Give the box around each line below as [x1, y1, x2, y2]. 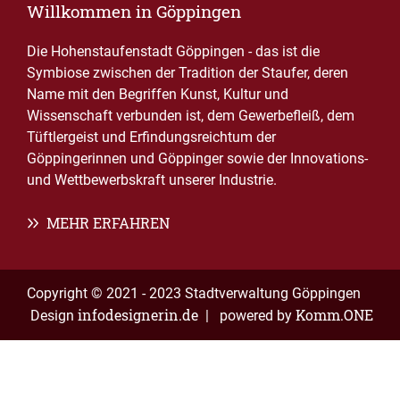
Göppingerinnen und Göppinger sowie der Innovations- [27, 150, 368, 167]
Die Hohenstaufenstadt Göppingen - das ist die [27, 43, 320, 60]
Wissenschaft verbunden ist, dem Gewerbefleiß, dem [27, 107, 354, 124]
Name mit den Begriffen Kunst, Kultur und [27, 86, 288, 103]
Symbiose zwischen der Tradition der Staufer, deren [27, 64, 348, 81]
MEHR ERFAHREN [46, 213, 170, 232]
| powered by [198, 307, 296, 324]
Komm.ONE [296, 305, 373, 324]
